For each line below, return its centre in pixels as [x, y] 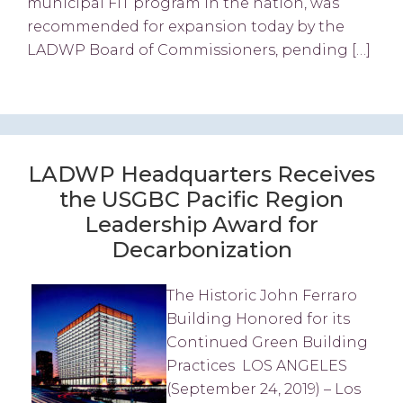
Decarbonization [201, 249]
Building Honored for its [258, 318]
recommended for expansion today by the [186, 27]
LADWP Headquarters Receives [201, 174]
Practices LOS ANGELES [257, 365]
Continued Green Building [267, 342]
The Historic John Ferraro [262, 295]
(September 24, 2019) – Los [264, 389]
